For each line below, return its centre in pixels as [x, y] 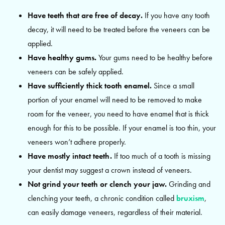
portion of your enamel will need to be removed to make [115, 99]
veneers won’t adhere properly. [77, 142]
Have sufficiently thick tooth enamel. [90, 85]
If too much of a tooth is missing [161, 156]
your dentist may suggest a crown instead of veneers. [110, 170]
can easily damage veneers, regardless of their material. [115, 212]
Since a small [173, 85]
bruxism [190, 198]
